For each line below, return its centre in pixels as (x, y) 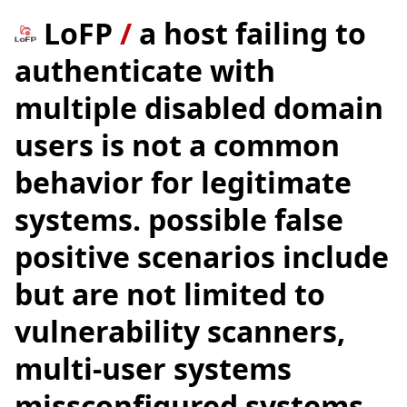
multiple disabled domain (199, 108)
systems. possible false (179, 219)
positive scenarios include (202, 257)
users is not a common (177, 145)
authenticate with (145, 70)
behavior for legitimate (183, 182)
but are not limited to (170, 294)
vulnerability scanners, (180, 331)
